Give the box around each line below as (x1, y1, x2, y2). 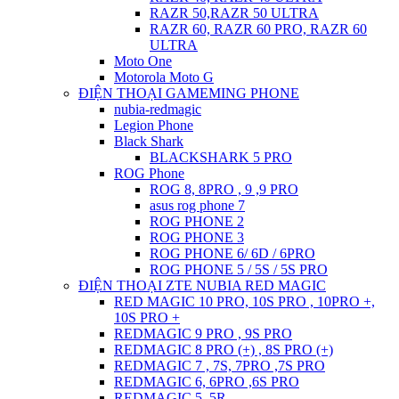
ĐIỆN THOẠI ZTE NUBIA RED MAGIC (78, 278, 326, 293)
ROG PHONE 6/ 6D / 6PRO (150, 246, 315, 261)
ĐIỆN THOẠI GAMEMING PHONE (78, 85, 299, 101)
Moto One (114, 53, 172, 69)
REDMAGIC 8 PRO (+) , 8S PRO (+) (114, 342, 333, 357)
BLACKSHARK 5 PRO (150, 150, 292, 165)
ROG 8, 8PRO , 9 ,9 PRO (150, 182, 298, 197)
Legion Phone (114, 118, 193, 133)
